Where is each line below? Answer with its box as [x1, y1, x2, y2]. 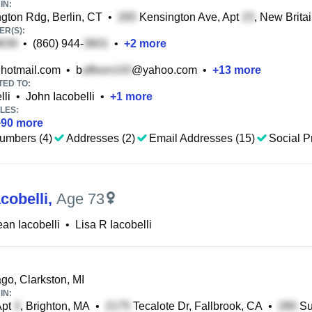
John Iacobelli [26, 91, 95, 102]
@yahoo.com [132, 64, 197, 76]
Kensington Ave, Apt [136, 11, 242, 23]
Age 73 [56, 190, 104, 208]
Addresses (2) [66, 132, 135, 144]
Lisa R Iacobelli [75, 219, 152, 231]
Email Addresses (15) [149, 132, 255, 144]
